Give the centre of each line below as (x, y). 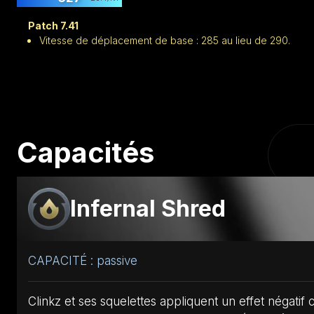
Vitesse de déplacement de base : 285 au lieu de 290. (165, 40)
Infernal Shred (148, 209)
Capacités (86, 152)
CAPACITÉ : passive (83, 260)
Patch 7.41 (53, 25)
